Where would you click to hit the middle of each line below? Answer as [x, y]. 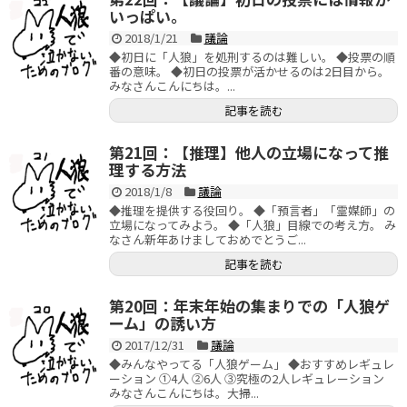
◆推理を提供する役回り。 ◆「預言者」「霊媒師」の [252, 210]
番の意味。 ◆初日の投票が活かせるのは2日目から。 [249, 71]
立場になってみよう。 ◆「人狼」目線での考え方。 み [253, 224]
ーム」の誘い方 [163, 323]
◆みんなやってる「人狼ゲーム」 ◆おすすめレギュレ [252, 363]
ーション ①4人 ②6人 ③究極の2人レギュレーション [247, 378]
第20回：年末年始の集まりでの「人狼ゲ [249, 305]
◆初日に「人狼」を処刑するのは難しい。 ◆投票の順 [252, 56]
